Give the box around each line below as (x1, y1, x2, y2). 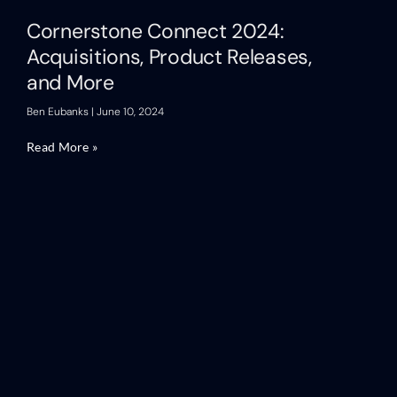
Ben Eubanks (27, 105, 91, 120)
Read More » (27, 139, 98, 155)
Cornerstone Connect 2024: (27, 18, 284, 45)
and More (27, 69, 114, 97)
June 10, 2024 (94, 105, 164, 120)
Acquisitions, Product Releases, (27, 43, 312, 71)
